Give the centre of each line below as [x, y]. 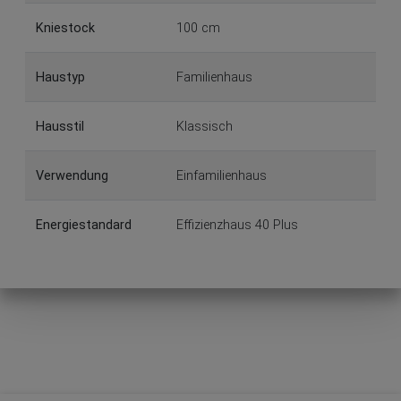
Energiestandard [84, 225]
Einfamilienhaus [222, 175]
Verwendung [72, 175]
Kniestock [65, 28]
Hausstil [60, 126]
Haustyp [60, 77]
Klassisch [205, 126]
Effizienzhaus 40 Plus [237, 225]
